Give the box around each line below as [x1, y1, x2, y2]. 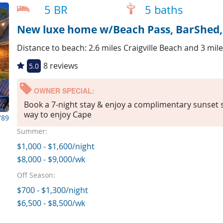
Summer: [16, 126, 47, 136]
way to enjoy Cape [23, 109, 92, 120]
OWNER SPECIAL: [31, 85, 95, 96]
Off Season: [16, 170, 55, 180]
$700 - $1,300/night [16, 185, 88, 196]
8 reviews [43, 60, 78, 71]
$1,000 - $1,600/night [16, 141, 95, 152]
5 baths [144, 2, 183, 17]
